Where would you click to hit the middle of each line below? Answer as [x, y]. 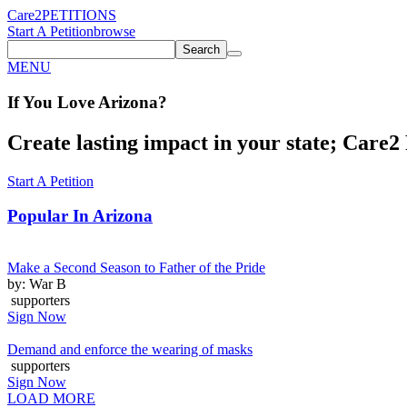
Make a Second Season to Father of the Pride [136, 267]
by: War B [37, 283]
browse [114, 31]
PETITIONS [79, 15]
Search [201, 50]
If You [30, 102]
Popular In [50, 216]
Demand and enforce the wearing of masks [130, 349]
